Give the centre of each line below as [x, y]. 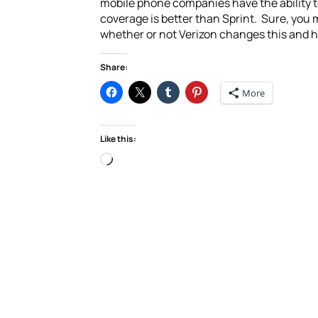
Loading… [136, 160]
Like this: [118, 139]
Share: [114, 67]
